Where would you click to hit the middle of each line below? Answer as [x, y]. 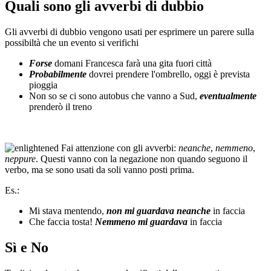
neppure [20, 159]
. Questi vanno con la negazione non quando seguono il [142, 159]
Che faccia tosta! [62, 222]
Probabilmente [59, 74]
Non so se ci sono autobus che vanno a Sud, [114, 96]
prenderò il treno [60, 107]
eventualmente [228, 96]
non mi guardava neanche [158, 211]
